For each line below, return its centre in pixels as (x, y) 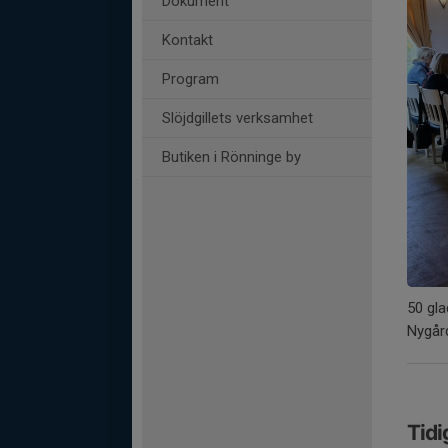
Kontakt (187, 40)
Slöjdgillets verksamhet (237, 118)
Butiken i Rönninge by (231, 157)
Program (190, 79)
